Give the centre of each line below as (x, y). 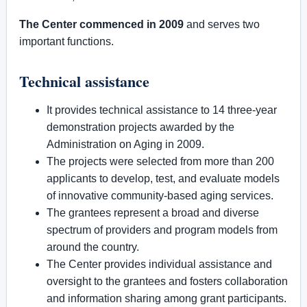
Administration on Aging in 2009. (125, 144)
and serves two (222, 24)
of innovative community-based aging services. (160, 196)
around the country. (93, 247)
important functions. (66, 41)
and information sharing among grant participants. (167, 298)
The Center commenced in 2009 (101, 24)
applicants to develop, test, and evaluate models (163, 179)
